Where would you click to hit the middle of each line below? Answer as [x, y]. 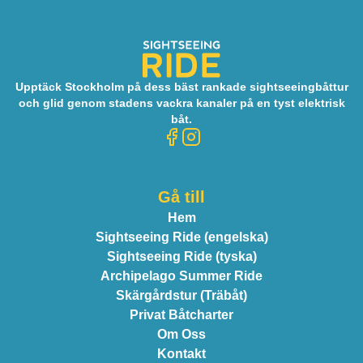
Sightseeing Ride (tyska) [181, 256]
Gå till [181, 197]
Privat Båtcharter [181, 315]
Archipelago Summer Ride [181, 276]
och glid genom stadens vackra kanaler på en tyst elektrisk [181, 103]
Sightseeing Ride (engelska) [181, 237]
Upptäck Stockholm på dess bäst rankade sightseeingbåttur [181, 87]
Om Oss [181, 334]
